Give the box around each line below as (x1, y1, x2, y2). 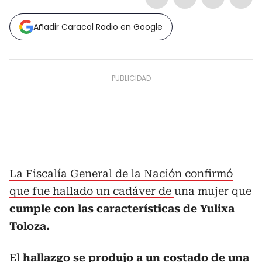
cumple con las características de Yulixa (9, 202, 235, 215)
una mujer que (174, 185, 251, 197)
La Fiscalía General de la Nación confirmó (9, 167, 233, 180)
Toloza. (9, 220, 50, 232)
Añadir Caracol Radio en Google (33, 21, 163, 33)
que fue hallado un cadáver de (9, 185, 174, 197)
